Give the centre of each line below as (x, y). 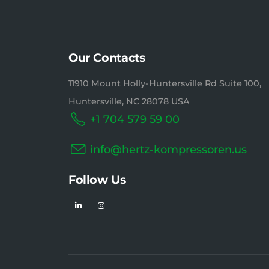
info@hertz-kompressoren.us (168, 150)
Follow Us (97, 180)
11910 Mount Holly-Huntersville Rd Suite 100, (165, 83)
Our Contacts (107, 58)
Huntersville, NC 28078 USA (129, 101)
